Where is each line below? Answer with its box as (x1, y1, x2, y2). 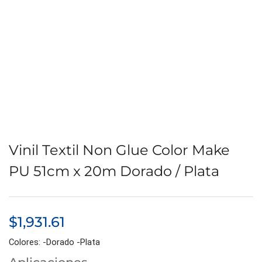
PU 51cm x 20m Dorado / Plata (9, 163, 219, 180)
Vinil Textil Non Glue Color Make (9, 142, 230, 159)
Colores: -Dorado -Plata (9, 237, 100, 248)
